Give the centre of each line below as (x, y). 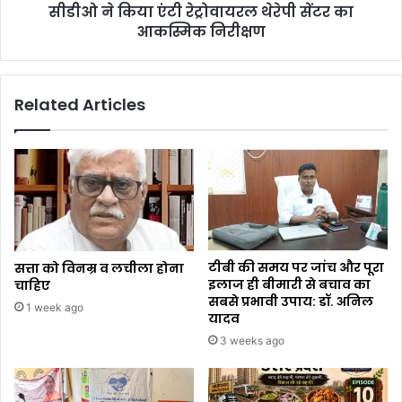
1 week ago (55, 307)
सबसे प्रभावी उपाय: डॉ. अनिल (291, 301)
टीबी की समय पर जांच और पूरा (296, 267)
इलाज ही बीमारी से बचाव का (289, 284)
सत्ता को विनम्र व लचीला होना (99, 268)
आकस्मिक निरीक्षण (201, 31)
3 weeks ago (252, 340)
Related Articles (80, 104)
